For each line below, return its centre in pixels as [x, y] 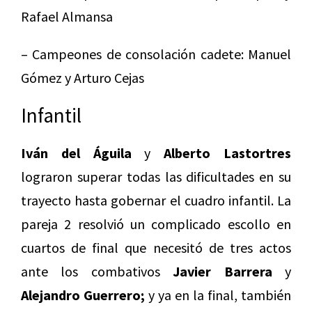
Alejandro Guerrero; [83, 295]
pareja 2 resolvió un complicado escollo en [156, 224]
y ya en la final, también [218, 295]
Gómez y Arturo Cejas [83, 78]
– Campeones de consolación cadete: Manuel [156, 54]
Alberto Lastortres [228, 153]
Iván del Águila [76, 153]
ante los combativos [97, 272]
